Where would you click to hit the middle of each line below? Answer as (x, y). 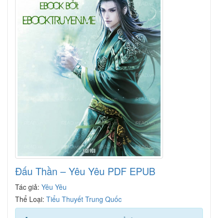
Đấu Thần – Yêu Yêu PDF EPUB (85, 171)
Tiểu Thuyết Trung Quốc (84, 199)
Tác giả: (28, 187)
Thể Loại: (31, 199)
